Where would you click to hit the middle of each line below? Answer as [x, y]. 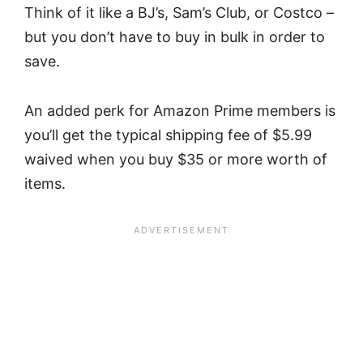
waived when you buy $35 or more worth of [176, 159]
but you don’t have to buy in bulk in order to [175, 37]
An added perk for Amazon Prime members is [180, 110]
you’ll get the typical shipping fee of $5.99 [168, 135]
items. [45, 183]
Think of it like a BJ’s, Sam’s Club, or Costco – [179, 13]
